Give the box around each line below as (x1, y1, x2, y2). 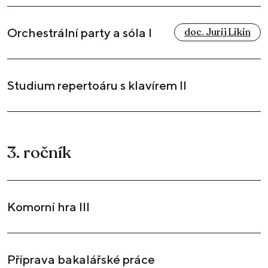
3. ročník (7, 142, 71, 165)
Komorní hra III (7, 199, 90, 215)
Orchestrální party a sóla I (7, 25, 152, 41)
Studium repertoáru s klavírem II (7, 78, 187, 93)
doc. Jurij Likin (184, 26, 251, 39)
